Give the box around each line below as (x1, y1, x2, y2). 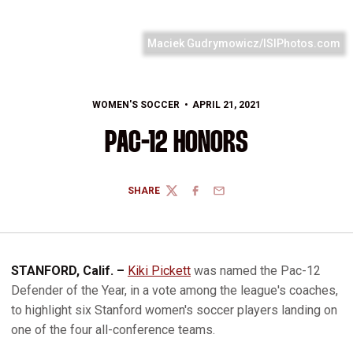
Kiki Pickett (128, 263, 191, 278)
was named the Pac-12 (191, 263, 321, 278)
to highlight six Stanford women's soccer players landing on (11, 303, 337, 318)
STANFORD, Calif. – (11, 263, 128, 278)
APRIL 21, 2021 (191, 99, 261, 110)
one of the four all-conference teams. (11, 322, 215, 337)
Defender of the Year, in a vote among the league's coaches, (11, 283, 338, 298)
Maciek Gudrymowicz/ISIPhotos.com (147, 37, 341, 50)
